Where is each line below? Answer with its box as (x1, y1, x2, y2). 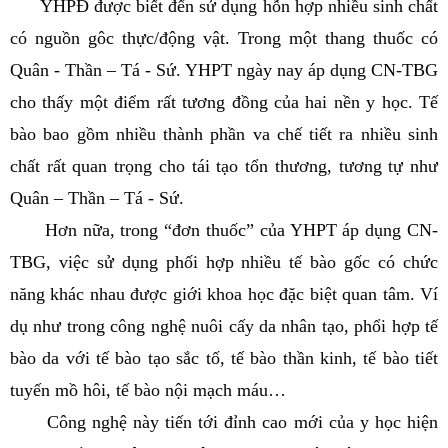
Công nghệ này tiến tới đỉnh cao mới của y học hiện (10, 412, 438, 432)
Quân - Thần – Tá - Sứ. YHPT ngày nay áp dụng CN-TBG (10, 60, 438, 80)
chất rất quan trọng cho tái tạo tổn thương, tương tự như (10, 156, 438, 176)
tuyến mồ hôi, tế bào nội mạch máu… (10, 380, 286, 400)
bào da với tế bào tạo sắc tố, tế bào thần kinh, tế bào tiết (10, 348, 438, 368)
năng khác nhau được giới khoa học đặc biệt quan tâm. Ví (10, 284, 438, 304)
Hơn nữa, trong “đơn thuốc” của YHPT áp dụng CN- (10, 220, 438, 240)
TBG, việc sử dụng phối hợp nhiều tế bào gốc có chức (10, 252, 438, 272)
